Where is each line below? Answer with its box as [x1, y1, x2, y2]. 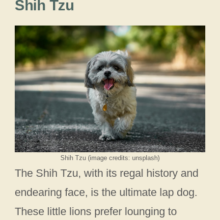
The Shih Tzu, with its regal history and [15, 167, 198, 180]
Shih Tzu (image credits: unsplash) [60, 154, 160, 162]
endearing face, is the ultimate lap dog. [15, 186, 197, 199]
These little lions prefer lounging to [15, 205, 177, 218]
